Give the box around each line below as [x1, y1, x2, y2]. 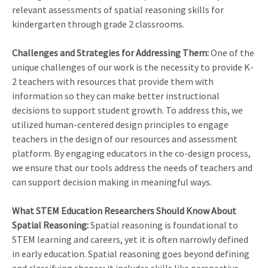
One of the [209, 47, 254, 59]
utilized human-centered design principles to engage [12, 118, 229, 131]
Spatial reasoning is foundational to [90, 219, 238, 232]
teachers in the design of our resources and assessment [12, 133, 237, 145]
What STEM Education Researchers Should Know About [12, 205, 236, 217]
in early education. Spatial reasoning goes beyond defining [12, 248, 249, 260]
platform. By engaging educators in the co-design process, [12, 147, 251, 160]
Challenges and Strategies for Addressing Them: [12, 47, 209, 59]
